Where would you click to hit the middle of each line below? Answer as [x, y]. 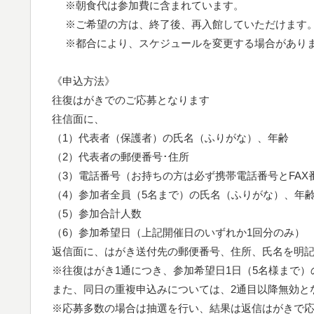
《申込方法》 [91, 81]
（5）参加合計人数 [97, 213]
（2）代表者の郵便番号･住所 [121, 156]
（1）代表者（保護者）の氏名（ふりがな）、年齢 [170, 137]
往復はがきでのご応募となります [131, 100]
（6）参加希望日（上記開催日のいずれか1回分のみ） [178, 232]
